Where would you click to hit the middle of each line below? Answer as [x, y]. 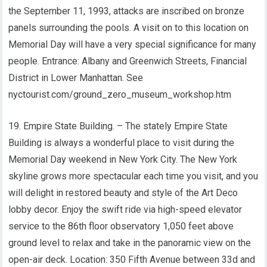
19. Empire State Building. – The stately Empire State [118, 126]
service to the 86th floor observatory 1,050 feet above [121, 226]
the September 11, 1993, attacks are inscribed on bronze [127, 11]
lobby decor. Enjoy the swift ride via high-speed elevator [125, 209]
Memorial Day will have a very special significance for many [133, 44]
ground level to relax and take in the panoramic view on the [130, 243]
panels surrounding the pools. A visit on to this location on [129, 28]
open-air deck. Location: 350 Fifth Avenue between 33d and [132, 260]
